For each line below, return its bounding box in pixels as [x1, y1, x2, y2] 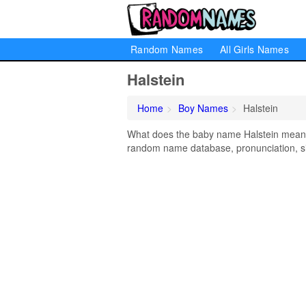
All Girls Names [220, 42, 289, 56]
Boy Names [178, 101, 228, 115]
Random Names [130, 42, 203, 56]
